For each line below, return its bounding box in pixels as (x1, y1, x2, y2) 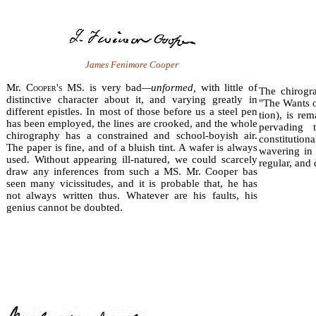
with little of (200, 82, 257, 94)
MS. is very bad (62, 82, 142, 94)
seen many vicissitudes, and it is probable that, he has (6, 178, 257, 190)
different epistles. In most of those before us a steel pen (6, 106, 257, 118)
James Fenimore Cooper (85, 59, 178, 71)
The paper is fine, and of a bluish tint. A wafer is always (6, 142, 257, 154)
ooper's (32, 82, 63, 94)
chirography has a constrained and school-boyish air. (6, 130, 257, 142)
